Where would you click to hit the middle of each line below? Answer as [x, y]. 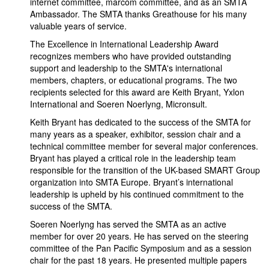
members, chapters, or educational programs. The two [134, 80]
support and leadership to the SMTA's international [126, 68]
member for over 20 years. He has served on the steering [139, 236]
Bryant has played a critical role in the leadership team [133, 158]
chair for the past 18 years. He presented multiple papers [138, 260]
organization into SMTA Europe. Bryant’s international [131, 182]
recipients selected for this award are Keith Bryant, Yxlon [137, 92]
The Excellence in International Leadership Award [124, 44]
